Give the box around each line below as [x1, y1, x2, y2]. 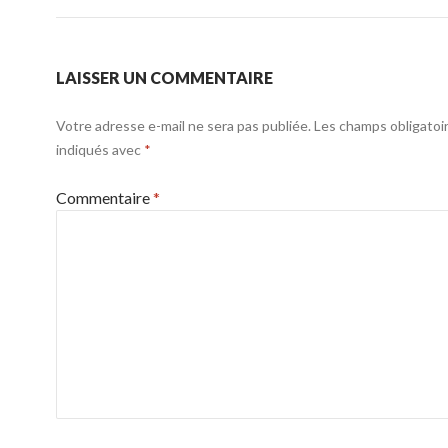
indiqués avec [56, 141, 144, 158]
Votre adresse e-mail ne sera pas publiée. [56, 117, 311, 134]
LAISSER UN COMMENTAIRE [56, 68, 273, 87]
